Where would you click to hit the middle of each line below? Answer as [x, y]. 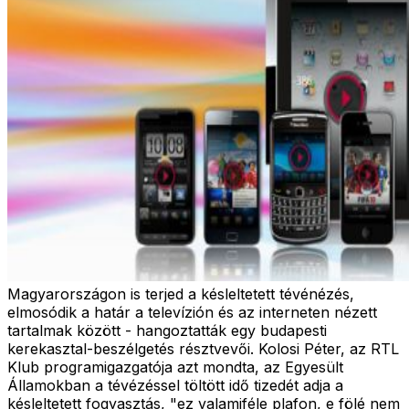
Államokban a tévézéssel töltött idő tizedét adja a [175, 385]
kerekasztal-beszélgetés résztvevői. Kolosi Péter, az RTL [203, 348]
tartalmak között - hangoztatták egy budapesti [167, 330]
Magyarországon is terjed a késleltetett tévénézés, [181, 294]
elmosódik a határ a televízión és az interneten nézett [192, 312]
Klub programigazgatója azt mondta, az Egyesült [175, 367]
